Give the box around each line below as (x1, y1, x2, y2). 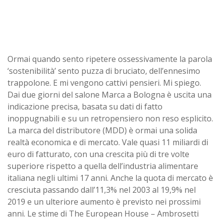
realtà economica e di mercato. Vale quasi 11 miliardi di (7, 136, 208, 148)
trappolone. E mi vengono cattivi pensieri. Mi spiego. (7, 77, 201, 88)
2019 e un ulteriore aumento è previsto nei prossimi (7, 196, 201, 207)
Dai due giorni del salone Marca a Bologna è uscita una (7, 89, 212, 100)
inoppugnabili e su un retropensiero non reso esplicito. (7, 112, 213, 124)
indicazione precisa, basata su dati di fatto (7, 101, 163, 112)
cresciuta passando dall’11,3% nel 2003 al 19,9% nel (7, 184, 196, 195)
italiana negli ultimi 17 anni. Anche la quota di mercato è (7, 172, 213, 183)
